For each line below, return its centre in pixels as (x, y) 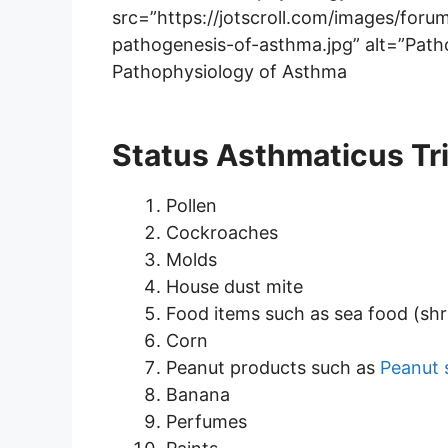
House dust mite (234, 287)
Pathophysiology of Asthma (229, 72)
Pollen (191, 206)
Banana (198, 395)
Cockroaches (222, 233)
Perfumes (206, 422)
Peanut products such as (273, 368)
